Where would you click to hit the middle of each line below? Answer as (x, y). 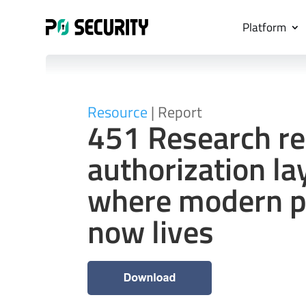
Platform (265, 27)
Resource (117, 112)
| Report (175, 112)
